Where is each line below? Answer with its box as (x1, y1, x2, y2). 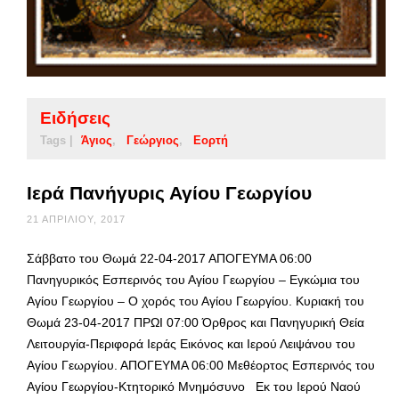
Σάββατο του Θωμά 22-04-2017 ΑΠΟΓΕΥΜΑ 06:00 (27, 250, 312, 265)
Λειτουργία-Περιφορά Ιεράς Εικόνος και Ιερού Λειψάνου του (27, 336, 355, 351)
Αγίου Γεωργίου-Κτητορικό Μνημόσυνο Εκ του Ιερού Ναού (27, 379, 368, 394)
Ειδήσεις (40, 108, 110, 127)
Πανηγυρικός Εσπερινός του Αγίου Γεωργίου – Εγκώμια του (27, 272, 360, 287)
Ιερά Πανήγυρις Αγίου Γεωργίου (27, 182, 312, 203)
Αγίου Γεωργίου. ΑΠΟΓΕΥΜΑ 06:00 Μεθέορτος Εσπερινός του (27, 357, 375, 372)
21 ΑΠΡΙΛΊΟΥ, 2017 (27, 213, 126, 224)
